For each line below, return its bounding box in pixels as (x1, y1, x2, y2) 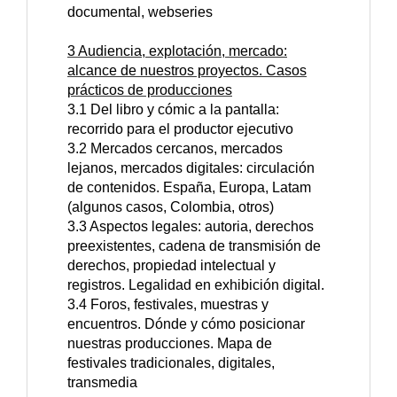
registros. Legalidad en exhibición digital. (67, 277, 324, 293)
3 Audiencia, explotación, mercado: (67, 43, 287, 59)
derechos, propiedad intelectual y (67, 258, 276, 274)
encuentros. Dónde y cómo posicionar (67, 316, 305, 332)
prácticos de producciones (67, 82, 232, 98)
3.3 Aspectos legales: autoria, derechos (67, 219, 314, 235)
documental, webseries (67, 4, 216, 20)
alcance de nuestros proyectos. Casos (67, 63, 307, 79)
